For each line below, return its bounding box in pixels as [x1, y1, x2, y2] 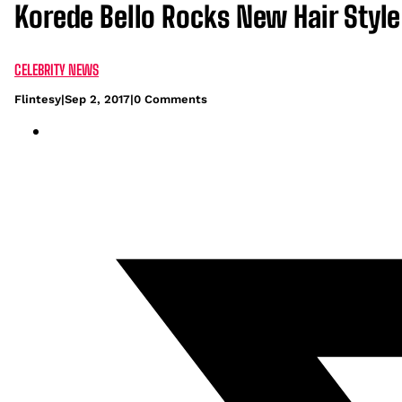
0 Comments [134, 92, 207, 106]
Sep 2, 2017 [65, 92, 130, 106]
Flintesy [14, 92, 61, 106]
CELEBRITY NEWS [14, 60, 99, 78]
